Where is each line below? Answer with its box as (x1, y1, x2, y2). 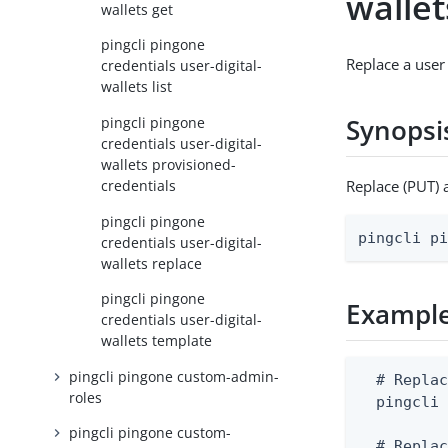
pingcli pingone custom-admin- (69, 366, 280, 386)
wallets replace (101, 253, 203, 273)
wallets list (101, 77, 173, 97)
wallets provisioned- (101, 154, 237, 174)
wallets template (101, 331, 213, 351)
